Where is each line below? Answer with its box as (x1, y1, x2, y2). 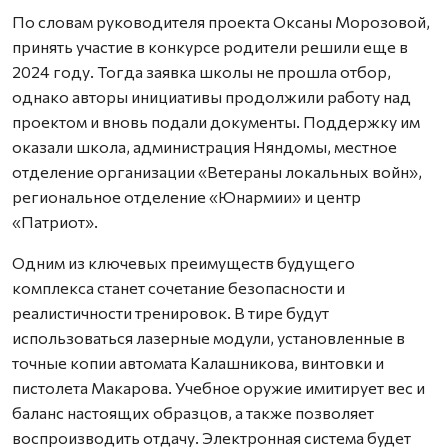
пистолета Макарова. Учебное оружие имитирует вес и (12, 377, 425, 397)
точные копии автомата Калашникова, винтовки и (12, 352, 384, 372)
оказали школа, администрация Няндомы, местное (12, 136, 397, 156)
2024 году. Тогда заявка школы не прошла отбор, (12, 61, 391, 81)
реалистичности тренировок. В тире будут (12, 302, 329, 322)
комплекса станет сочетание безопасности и (12, 277, 345, 297)
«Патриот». (12, 211, 98, 231)
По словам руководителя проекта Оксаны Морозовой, (12, 11, 430, 31)
